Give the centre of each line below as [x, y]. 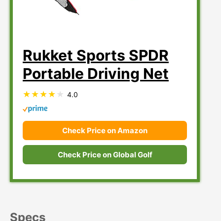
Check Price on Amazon [105, 130]
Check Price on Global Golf [105, 154]
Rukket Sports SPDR [96, 55]
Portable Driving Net [96, 73]
